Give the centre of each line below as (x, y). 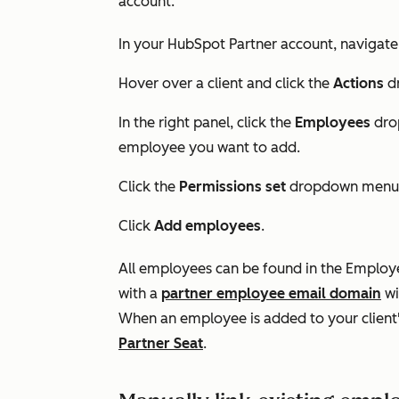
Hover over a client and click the (226, 83)
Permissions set (234, 187)
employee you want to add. (211, 147)
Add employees (208, 226)
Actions (358, 83)
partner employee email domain (271, 293)
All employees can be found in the (232, 269)
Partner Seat (161, 343)
